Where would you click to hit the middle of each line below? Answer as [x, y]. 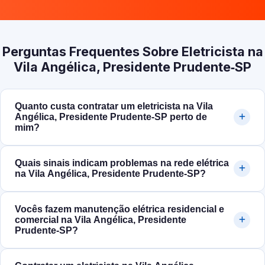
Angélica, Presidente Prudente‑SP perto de [111, 117]
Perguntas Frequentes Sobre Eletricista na [132, 52]
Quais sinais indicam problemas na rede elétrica [122, 163]
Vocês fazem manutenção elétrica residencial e [119, 209]
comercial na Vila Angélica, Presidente [101, 220]
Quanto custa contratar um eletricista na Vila [114, 106]
